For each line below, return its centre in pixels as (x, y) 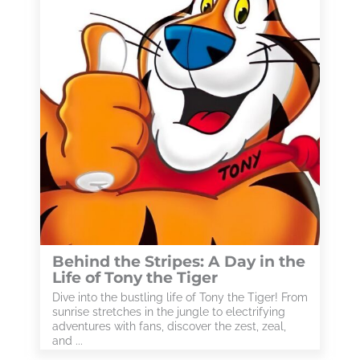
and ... (67, 341)
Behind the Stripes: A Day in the (179, 262)
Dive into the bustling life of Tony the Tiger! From (180, 297)
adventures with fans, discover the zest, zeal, (169, 326)
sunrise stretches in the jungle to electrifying (169, 312)
